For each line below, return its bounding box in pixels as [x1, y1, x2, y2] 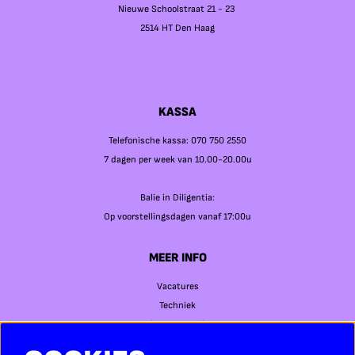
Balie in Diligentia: [140, 192, 215, 204]
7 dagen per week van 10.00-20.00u [103, 154, 252, 166]
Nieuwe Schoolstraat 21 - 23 [117, 3, 238, 16]
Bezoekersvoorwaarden [130, 338, 225, 350]
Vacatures [156, 281, 199, 293]
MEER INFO [148, 250, 207, 266]
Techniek [159, 300, 196, 312]
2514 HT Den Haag [140, 22, 215, 35]
